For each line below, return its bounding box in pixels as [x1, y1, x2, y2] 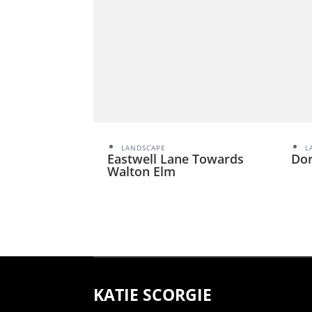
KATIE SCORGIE [93, 283, 212, 306]
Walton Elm [107, 162, 176, 180]
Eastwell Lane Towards [107, 150, 244, 167]
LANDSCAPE [121, 142, 166, 153]
